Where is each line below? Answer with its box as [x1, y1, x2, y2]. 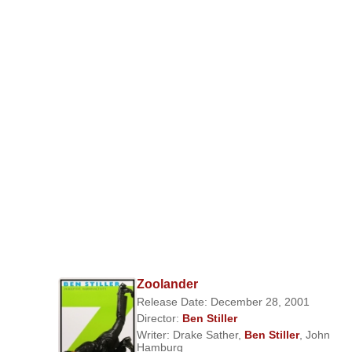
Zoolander [136, 277, 198, 291]
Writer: [136, 328, 173, 341]
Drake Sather [172, 328, 238, 341]
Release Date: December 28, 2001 [136, 295, 310, 308]
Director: [136, 312, 182, 324]
